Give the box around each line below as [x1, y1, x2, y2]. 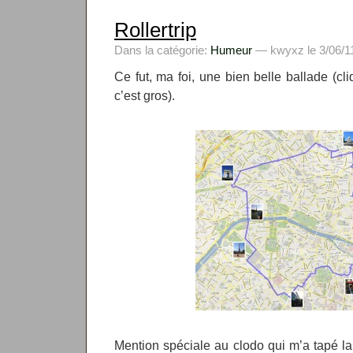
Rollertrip [114, 19, 196, 41]
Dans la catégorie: [114, 43, 210, 57]
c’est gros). [114, 88, 175, 102]
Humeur [210, 43, 252, 57]
